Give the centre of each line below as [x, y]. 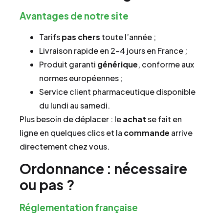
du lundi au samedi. [75, 105]
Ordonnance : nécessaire [103, 169]
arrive [181, 132]
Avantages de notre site [74, 15]
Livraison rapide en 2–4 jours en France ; [113, 50]
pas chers [81, 37]
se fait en [164, 119]
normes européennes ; [81, 78]
